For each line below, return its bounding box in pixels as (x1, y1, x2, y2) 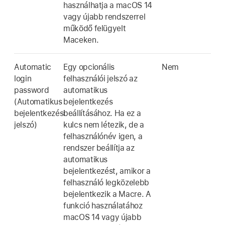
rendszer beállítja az (63, 143, 135, 153)
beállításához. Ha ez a (63, 108, 141, 119)
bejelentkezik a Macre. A (63, 189, 151, 199)
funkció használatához (63, 201, 143, 211)
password (14, 85, 49, 95)
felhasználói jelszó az (63, 74, 138, 84)
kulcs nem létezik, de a (63, 120, 144, 130)
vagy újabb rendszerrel (63, 12, 146, 22)
